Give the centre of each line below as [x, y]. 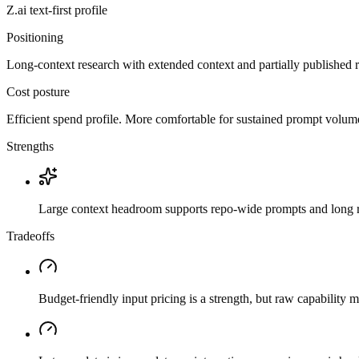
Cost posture [38, 92]
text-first [50, 10]
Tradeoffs [30, 236]
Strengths [30, 147]
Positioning [35, 38]
